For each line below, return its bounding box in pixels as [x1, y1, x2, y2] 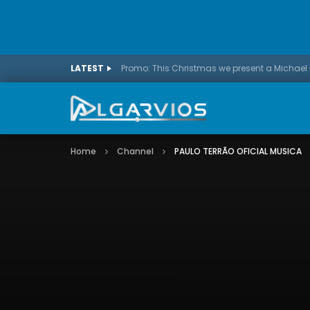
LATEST [71, 62, 104, 74]
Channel [117, 145, 154, 157]
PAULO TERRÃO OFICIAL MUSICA [174, 145, 302, 157]
